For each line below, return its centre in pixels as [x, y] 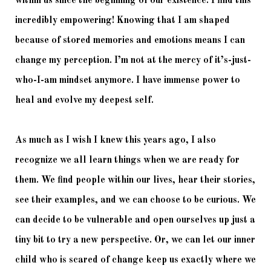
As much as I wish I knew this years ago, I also [116, 141]
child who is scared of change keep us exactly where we [135, 260]
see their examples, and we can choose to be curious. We [135, 201]
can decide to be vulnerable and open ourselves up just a [135, 220]
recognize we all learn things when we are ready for [127, 161]
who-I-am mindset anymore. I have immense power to [128, 81]
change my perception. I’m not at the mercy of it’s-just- [133, 61]
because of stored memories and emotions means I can [130, 41]
